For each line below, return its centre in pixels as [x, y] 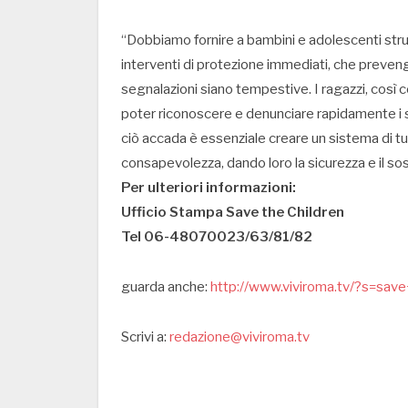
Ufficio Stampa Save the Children [233, 213]
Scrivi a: [145, 337]
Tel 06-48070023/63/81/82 [217, 237]
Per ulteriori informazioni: [209, 188]
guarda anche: [164, 287]
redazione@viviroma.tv [240, 337]
